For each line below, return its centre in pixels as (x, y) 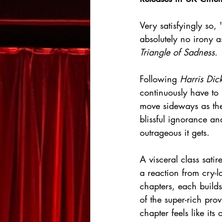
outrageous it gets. (175, 133)
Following (160, 79)
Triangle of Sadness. (179, 52)
